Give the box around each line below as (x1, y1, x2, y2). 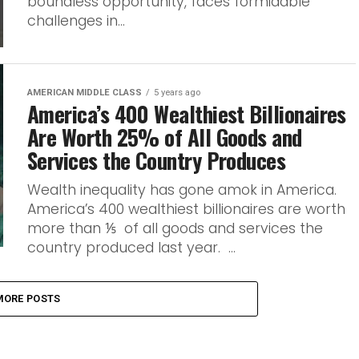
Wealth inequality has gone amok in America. (27, 180, 341, 200)
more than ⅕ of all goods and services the (27, 219, 323, 238)
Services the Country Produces (27, 144, 286, 176)
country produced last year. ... (27, 238, 236, 257)
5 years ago (154, 87, 200, 98)
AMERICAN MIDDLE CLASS (27, 87, 142, 98)
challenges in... (27, 11, 125, 30)
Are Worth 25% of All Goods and (27, 121, 302, 153)
